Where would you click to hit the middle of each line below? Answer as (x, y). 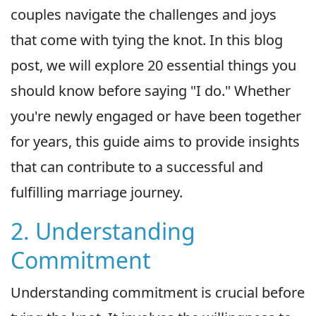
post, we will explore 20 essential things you (153, 65)
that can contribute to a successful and (137, 166)
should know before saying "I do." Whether (151, 90)
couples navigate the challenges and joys (144, 14)
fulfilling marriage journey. (97, 192)
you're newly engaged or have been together (156, 116)
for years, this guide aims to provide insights (155, 141)
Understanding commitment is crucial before (158, 292)
